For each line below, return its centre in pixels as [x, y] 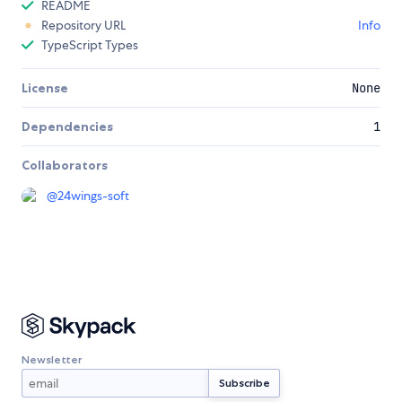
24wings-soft [93, 196]
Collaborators [65, 166]
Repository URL [83, 26]
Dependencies [67, 127]
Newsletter [52, 359]
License [45, 88]
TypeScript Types [90, 45]
